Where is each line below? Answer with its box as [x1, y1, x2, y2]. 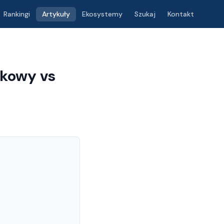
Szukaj [134, 9, 155, 18]
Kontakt [167, 9, 194, 18]
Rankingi [3, 9, 30, 18]
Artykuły [42, 9, 70, 18]
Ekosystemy [82, 9, 122, 18]
